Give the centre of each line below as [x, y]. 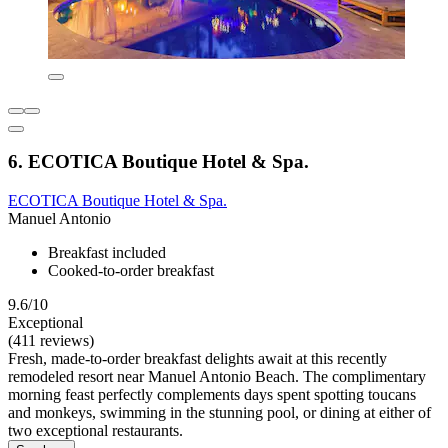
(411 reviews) [51, 341]
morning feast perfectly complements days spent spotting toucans [212, 395]
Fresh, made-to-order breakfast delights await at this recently [197, 359]
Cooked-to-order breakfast [131, 271]
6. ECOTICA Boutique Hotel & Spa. [158, 162]
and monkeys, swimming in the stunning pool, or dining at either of [219, 413]
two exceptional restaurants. [95, 431]
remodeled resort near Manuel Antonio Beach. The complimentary [217, 377]
